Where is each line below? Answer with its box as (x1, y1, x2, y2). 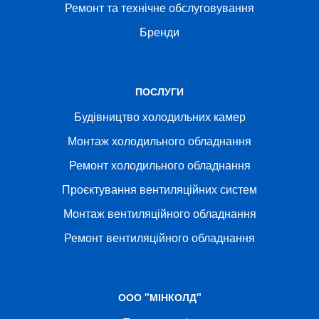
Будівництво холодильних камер (73, 108, 246, 125)
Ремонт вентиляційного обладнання (64, 229, 255, 246)
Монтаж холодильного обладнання (68, 132, 251, 149)
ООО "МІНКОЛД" (117, 289, 202, 304)
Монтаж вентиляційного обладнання (63, 204, 256, 221)
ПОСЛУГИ (135, 83, 184, 98)
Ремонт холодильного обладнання (68, 156, 251, 173)
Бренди (140, 23, 179, 40)
